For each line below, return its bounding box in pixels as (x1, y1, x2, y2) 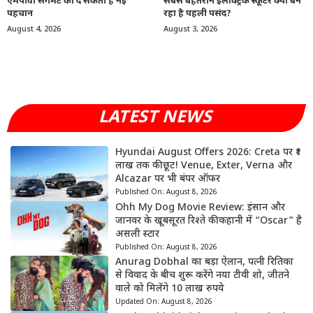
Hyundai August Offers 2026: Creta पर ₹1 (115, 145, 301, 159)
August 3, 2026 (163, 24, 217, 34)
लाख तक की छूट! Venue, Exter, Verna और (115, 159, 292, 173)
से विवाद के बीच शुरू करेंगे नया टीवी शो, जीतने (115, 269, 289, 283)
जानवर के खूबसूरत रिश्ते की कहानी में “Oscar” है (115, 214, 302, 228)
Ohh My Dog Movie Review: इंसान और (115, 201, 285, 214)
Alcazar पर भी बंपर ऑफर (115, 172, 220, 186)
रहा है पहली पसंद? (163, 7, 231, 20)
